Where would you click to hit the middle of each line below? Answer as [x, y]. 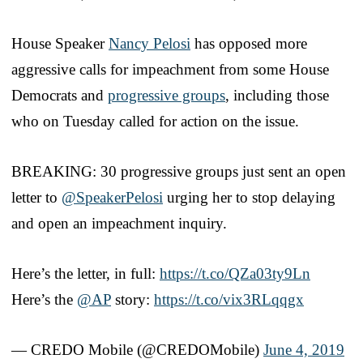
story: [132, 299]
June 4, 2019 [304, 349]
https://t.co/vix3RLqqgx [229, 299]
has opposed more [249, 43]
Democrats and [60, 95]
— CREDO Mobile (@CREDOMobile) [137, 349]
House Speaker [60, 43]
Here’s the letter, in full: [85, 273]
